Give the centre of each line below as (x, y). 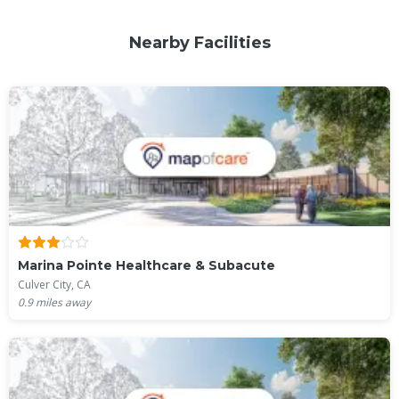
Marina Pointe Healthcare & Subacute (147, 265)
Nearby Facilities (199, 43)
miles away (62, 302)
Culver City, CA (54, 285)
